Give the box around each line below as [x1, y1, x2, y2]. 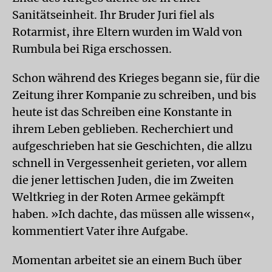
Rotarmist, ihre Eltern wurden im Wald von [12, 25, 242, 39]
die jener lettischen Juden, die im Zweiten [12, 173, 234, 187]
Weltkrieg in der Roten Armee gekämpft [12, 190, 225, 204]
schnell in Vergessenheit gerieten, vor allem [12, 156, 247, 170]
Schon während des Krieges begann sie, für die [12, 71, 260, 85]
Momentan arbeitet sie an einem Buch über [12, 253, 242, 267]
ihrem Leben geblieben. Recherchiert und [12, 122, 233, 136]
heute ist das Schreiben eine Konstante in [12, 105, 232, 119]
